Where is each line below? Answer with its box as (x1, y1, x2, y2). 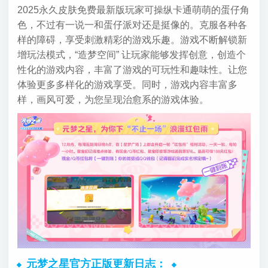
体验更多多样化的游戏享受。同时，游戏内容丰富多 (17, 79, 237, 90)
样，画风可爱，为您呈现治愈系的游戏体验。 (17, 94, 209, 105)
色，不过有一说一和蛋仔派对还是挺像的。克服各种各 (17, 19, 247, 30)
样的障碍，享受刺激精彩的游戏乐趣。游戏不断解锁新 (17, 34, 247, 45)
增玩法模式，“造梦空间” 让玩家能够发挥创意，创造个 (17, 49, 246, 60)
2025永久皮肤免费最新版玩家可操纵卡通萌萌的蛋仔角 (17, 4, 249, 15)
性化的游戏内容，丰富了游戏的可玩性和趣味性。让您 (17, 64, 247, 75)
